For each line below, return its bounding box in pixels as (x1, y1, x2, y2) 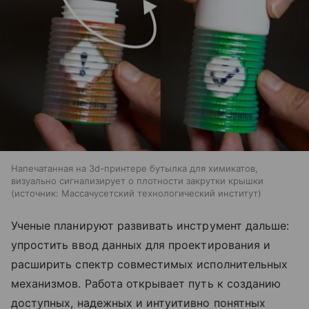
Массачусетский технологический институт (61, 188, 258, 199)
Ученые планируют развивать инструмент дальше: (11, 219, 290, 233)
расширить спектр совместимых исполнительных (11, 257, 288, 272)
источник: (14, 188, 59, 199)
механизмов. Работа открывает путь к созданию (11, 277, 281, 291)
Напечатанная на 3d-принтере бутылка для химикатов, (11, 163, 258, 175)
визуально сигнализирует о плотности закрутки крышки (11, 175, 263, 187)
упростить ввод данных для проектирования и (11, 238, 271, 252)
